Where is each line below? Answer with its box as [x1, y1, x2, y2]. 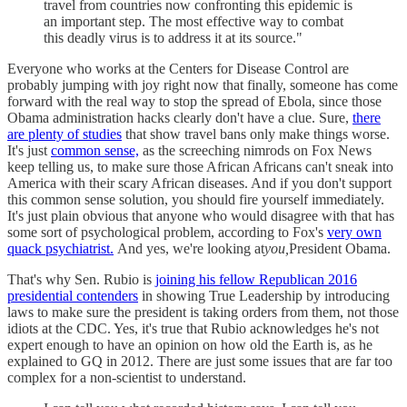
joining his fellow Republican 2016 [155, 271, 357, 287]
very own [327, 223, 382, 240]
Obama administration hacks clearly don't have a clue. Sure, [7, 109, 352, 125]
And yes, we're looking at [114, 240, 264, 256]
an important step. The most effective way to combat [44, 13, 343, 29]
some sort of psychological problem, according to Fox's [7, 223, 327, 240]
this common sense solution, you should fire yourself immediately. [7, 191, 384, 207]
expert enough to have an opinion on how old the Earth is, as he [7, 336, 372, 352]
